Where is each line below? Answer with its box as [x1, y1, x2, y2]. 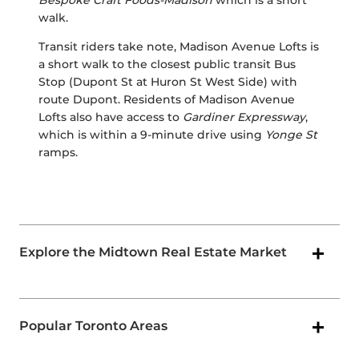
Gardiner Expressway [183, 110, 305, 125]
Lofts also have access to [38, 110, 183, 125]
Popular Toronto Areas [19, 318, 167, 334]
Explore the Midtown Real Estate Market [19, 244, 287, 260]
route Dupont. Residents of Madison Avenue [38, 92, 295, 107]
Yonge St [265, 127, 317, 143]
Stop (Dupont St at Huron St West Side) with [38, 75, 297, 90]
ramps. [38, 145, 78, 160]
